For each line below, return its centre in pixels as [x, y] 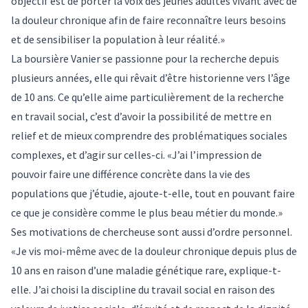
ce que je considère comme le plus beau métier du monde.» [147, 212]
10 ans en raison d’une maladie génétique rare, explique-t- [146, 270]
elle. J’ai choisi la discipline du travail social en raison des [143, 289]
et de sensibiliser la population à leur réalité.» [118, 39]
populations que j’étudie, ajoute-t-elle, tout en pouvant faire [153, 193]
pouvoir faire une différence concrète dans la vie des [131, 174]
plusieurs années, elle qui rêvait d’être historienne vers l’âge [151, 77]
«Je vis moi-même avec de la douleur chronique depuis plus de [154, 251]
